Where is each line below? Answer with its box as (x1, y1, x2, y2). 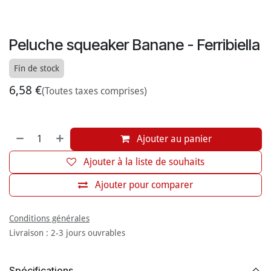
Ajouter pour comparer (95, 179, 193, 191)
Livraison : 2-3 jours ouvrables (9, 228, 125, 238)
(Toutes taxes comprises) (42, 85, 147, 97)
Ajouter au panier (134, 133, 212, 145)
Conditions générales (9, 214, 90, 224)
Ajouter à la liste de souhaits (83, 156, 204, 168)
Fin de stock (14, 64, 59, 74)
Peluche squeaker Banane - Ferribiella (9, 36, 260, 54)
